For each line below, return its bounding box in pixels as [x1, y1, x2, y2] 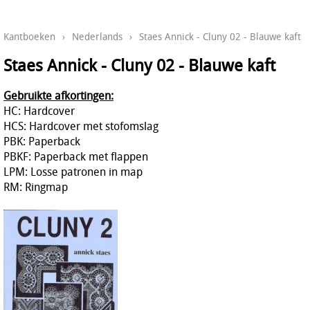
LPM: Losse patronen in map [3, 163, 143, 179]
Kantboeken [3, 30, 55, 44]
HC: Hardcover [3, 102, 75, 118]
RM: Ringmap [3, 179, 68, 194]
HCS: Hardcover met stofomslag [3, 118, 158, 134]
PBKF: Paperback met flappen [3, 148, 148, 164]
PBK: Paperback [3, 133, 80, 149]
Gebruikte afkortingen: [3, 87, 113, 103]
